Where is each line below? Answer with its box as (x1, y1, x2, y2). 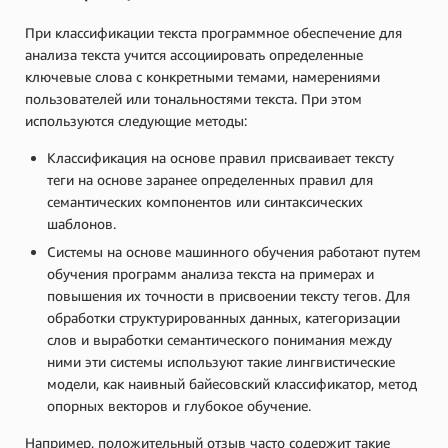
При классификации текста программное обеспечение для (25, 23, 402, 41)
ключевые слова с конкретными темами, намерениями (25, 67, 380, 85)
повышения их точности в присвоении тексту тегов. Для (47, 286, 410, 304)
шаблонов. (47, 214, 116, 232)
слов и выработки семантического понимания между (47, 330, 392, 348)
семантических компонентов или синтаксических (47, 192, 363, 210)
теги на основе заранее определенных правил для (47, 170, 373, 188)
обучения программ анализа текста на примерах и (47, 264, 374, 282)
